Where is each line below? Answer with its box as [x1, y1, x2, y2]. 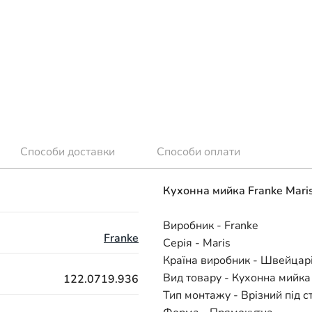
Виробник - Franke [163, 217, 258, 233]
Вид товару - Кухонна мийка [163, 270, 311, 286]
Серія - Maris [163, 235, 231, 251]
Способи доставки [20, 144, 115, 159]
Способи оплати [157, 144, 240, 159]
